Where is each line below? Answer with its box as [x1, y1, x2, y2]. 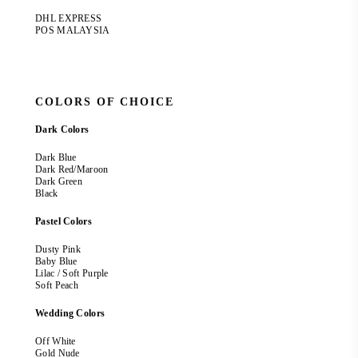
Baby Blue [35, 256, 78, 268]
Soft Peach [35, 280, 82, 292]
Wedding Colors [35, 308, 105, 320]
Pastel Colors [35, 216, 92, 228]
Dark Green [35, 176, 82, 188]
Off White [35, 336, 76, 348]
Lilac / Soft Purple [35, 268, 109, 280]
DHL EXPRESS [35, 13, 102, 25]
